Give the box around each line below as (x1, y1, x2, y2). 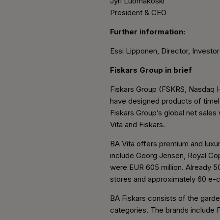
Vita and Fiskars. (110, 119, 167, 129)
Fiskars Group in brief (110, 65, 192, 75)
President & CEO (110, 7, 166, 17)
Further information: (110, 27, 185, 36)
